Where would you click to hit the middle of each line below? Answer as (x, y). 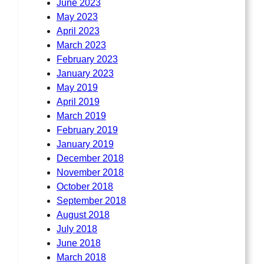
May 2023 (77, 16)
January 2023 (85, 73)
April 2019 (78, 101)
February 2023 (87, 59)
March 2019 (81, 115)
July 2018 (77, 229)
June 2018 (79, 243)
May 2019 (77, 87)
